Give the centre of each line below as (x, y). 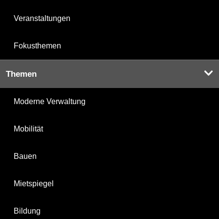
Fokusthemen (37, 45)
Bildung (27, 211)
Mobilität (28, 129)
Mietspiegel (34, 183)
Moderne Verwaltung (50, 101)
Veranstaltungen (42, 18)
